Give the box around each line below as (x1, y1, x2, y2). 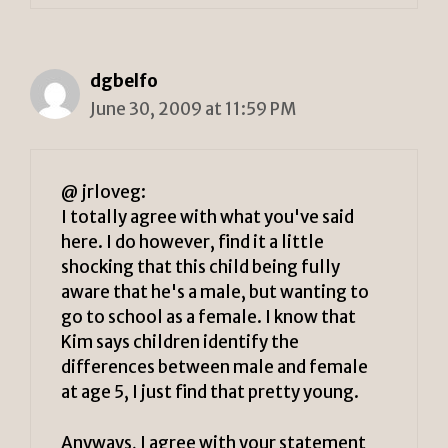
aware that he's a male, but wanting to (61, 281, 369, 304)
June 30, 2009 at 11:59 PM (90, 97, 296, 120)
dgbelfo (90, 69, 158, 92)
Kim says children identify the (61, 331, 299, 354)
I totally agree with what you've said (61, 206, 354, 229)
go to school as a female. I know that (61, 306, 356, 329)
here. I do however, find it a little (61, 231, 324, 254)
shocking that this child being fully (61, 256, 340, 279)
